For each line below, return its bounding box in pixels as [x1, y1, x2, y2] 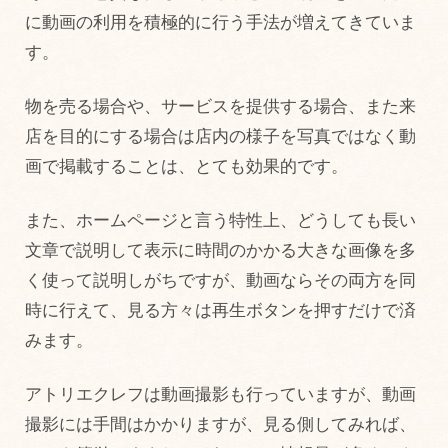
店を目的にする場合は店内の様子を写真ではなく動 [25, 127, 417, 147]
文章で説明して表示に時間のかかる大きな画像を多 [25, 241, 417, 261]
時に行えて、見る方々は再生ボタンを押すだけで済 [25, 301, 417, 321]
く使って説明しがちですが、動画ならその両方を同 [25, 271, 417, 291]
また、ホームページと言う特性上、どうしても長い [25, 211, 417, 231]
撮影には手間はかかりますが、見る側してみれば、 [25, 415, 417, 435]
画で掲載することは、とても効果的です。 [25, 157, 349, 177]
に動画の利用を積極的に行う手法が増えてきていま [25, 13, 417, 33]
